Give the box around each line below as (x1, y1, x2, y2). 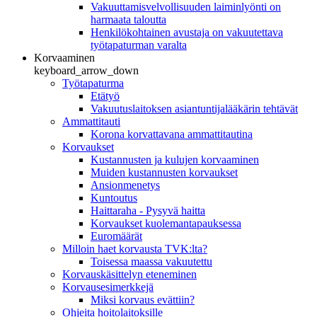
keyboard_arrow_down (34, 64, 139, 76)
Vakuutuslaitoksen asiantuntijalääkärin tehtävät (91, 102, 298, 115)
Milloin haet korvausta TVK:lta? (62, 242, 207, 255)
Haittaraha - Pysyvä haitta (91, 204, 205, 217)
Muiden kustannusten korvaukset (91, 166, 238, 178)
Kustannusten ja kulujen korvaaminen (91, 153, 259, 166)
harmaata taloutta (91, 13, 166, 25)
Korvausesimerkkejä (62, 280, 154, 293)
